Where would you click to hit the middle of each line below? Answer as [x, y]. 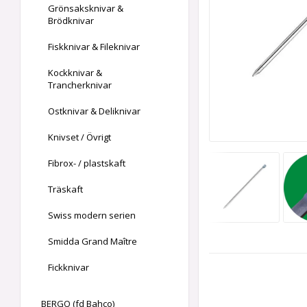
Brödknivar [71, 21]
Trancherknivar [80, 85]
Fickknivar [69, 268]
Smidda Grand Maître [93, 242]
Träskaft [65, 189]
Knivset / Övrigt [79, 137]
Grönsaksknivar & [86, 9]
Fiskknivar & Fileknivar [94, 47]
